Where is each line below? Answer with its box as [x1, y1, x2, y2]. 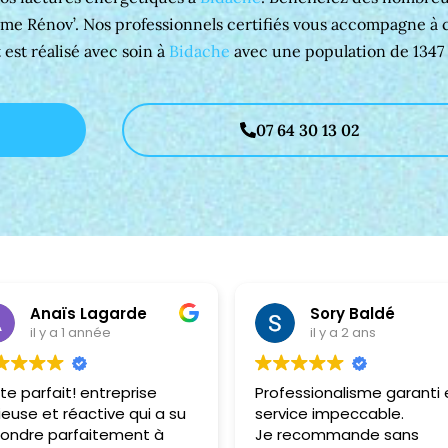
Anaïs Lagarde [30, 303, 147, 325]
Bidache [168, 40, 230, 61]
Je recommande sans [254, 423, 419, 445]
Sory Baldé [309, 303, 395, 325]
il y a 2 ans [309, 323, 376, 343]
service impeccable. [254, 402, 404, 424]
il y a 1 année [30, 323, 111, 343]
